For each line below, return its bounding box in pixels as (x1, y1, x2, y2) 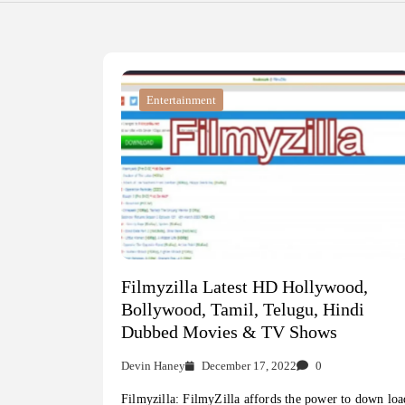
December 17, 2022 (202, 358, 297, 372)
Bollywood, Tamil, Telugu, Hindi (121, 298, 364, 319)
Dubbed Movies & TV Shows (121, 321, 337, 342)
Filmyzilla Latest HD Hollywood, (121, 276, 368, 297)
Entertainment (146, 93, 216, 108)
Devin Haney (121, 358, 185, 372)
